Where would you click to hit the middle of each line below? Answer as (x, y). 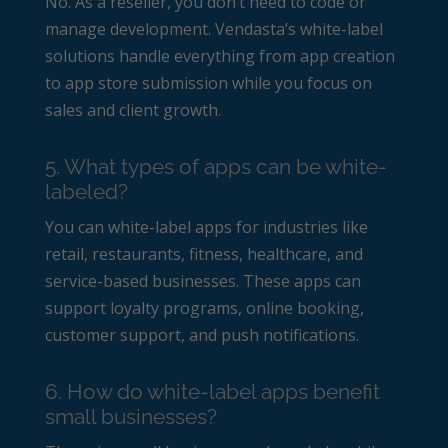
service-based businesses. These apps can (202, 280)
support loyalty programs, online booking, (204, 307)
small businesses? (130, 416)
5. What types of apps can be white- (215, 166)
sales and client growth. (132, 109)
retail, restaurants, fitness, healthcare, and (203, 253)
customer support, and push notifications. (201, 334)
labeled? (86, 191)
